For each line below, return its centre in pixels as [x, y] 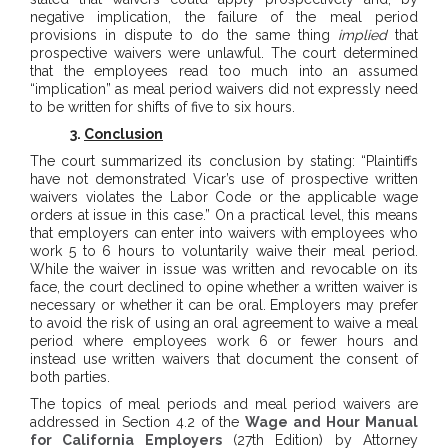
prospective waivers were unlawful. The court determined [224, 53]
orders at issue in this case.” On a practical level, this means [224, 215]
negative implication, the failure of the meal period [224, 17]
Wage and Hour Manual [332, 422]
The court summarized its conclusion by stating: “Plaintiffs [224, 161]
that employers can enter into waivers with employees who [224, 233]
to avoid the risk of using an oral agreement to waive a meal [224, 323]
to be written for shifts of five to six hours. [162, 107]
